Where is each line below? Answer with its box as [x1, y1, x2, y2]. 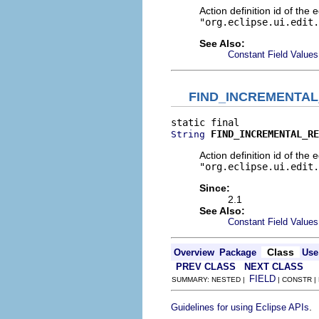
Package [219, 247, 256, 258]
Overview [174, 247, 214, 258]
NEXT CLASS [244, 261, 303, 272]
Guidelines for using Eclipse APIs [171, 302, 309, 313]
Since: [199, 182, 230, 194]
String [171, 129, 205, 140]
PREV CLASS [176, 261, 236, 272]
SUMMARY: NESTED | [172, 276, 249, 283]
